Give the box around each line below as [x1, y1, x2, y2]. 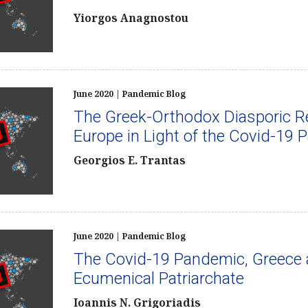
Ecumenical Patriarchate [73, 268, 244, 288]
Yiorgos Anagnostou [73, 10, 188, 25]
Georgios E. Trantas [73, 153, 186, 168]
